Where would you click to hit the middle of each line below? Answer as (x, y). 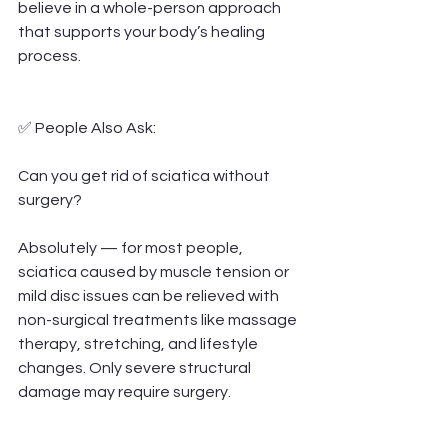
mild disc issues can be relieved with (150, 296)
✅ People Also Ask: (87, 128)
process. (49, 56)
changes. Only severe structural (136, 368)
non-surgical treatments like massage (159, 320)
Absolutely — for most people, (132, 248)
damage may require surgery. (124, 392)
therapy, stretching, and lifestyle (139, 344)
